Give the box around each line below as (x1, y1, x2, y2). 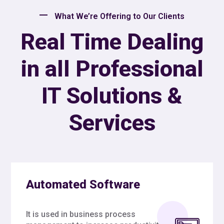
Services (68, 109, 155, 136)
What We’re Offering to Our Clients (54, 11, 184, 21)
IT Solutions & (41, 82, 182, 109)
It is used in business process (26, 209, 135, 219)
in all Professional (20, 55, 203, 82)
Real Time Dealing (20, 28, 203, 55)
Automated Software (26, 177, 140, 191)
